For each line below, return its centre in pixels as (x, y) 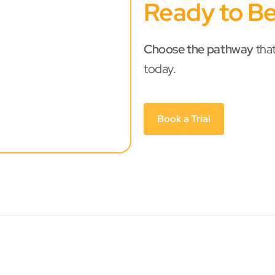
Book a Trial (184, 119)
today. (160, 69)
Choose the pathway (200, 49)
